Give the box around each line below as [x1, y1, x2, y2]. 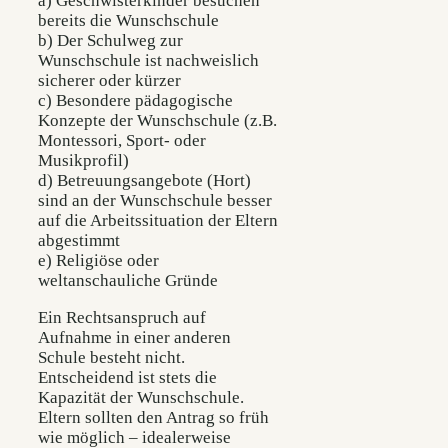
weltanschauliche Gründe [38, 270, 218, 290]
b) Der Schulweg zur [38, 30, 183, 50]
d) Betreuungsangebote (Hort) [38, 170, 251, 190]
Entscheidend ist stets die [38, 367, 217, 387]
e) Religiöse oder [38, 250, 159, 270]
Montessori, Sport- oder [38, 130, 206, 150]
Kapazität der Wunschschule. [38, 387, 244, 407]
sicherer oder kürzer [38, 70, 181, 90]
